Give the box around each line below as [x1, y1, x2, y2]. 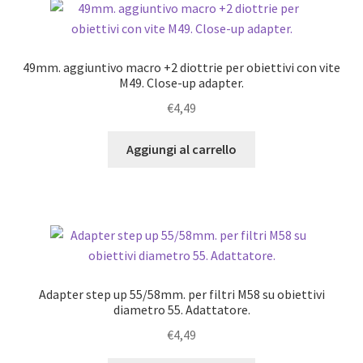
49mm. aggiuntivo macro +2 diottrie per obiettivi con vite [23, 59, 340, 76]
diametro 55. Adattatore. [113, 301, 250, 318]
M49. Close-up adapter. [119, 75, 244, 92]
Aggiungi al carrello [126, 140, 237, 157]
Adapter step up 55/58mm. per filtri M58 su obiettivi [38, 286, 325, 303]
